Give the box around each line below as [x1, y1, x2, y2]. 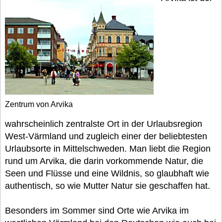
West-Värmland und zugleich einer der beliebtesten [5, 131, 207, 141]
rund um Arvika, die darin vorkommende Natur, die [5, 156, 203, 166]
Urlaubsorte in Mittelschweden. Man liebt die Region [5, 144, 211, 154]
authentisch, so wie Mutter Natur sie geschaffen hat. [5, 181, 210, 191]
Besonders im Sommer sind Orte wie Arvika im [5, 206, 189, 216]
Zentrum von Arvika [5, 100, 73, 109]
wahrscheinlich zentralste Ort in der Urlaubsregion [5, 119, 202, 129]
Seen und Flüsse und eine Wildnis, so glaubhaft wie [5, 168, 209, 178]
